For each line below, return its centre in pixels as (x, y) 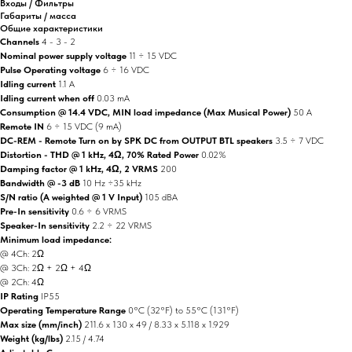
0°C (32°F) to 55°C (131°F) (183, 310)
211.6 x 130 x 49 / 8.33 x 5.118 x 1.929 (157, 324)
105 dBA (161, 197)
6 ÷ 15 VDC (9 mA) (84, 126)
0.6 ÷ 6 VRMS (99, 211)
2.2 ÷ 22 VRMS (122, 225)
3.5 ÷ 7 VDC (299, 140)
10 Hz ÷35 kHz (112, 183)
